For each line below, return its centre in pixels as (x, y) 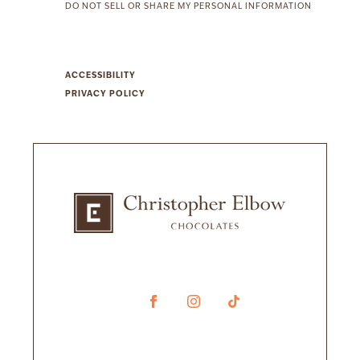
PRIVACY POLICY (105, 94)
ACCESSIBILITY (100, 76)
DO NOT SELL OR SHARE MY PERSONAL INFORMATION (188, 7)
